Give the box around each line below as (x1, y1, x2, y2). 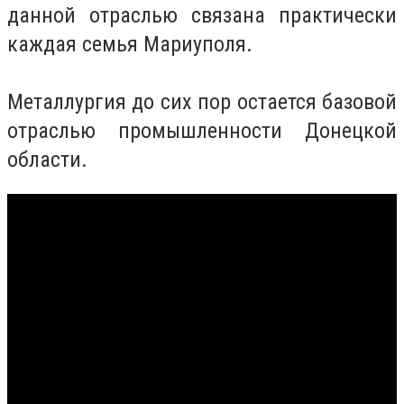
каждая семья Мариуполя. (7, 32, 252, 57)
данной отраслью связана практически (7, 3, 397, 28)
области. (7, 147, 87, 172)
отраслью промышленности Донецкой (7, 118, 397, 143)
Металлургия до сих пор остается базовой (7, 89, 397, 115)
